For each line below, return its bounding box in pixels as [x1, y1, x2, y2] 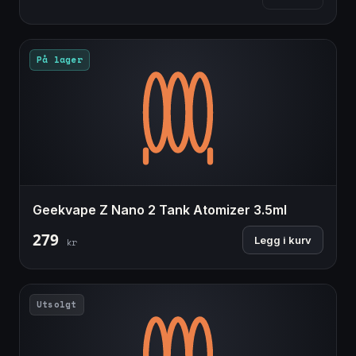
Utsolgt [37, 298, 77, 311]
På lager [37, 53, 83, 67]
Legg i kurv [254, 234, 311, 247]
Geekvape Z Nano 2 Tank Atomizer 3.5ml [33, 202, 287, 219]
